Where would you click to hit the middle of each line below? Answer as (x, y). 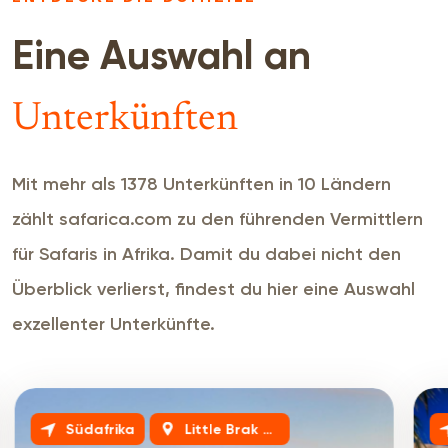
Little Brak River (223, 429)
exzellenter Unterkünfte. (113, 323)
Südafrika (100, 429)
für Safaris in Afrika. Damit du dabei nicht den (206, 253)
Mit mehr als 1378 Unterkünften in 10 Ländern (201, 183)
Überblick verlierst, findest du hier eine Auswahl (213, 288)
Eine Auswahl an (161, 57)
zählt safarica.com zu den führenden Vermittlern (217, 218)
